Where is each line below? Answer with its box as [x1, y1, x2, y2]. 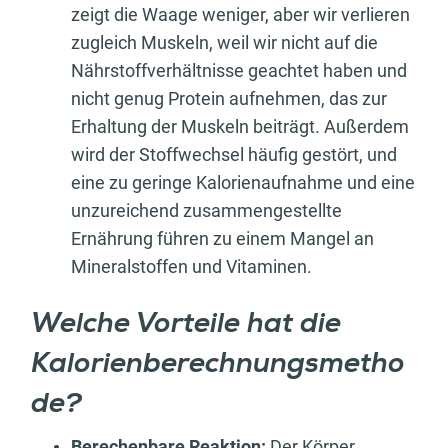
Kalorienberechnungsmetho [31, 350, 405, 379]
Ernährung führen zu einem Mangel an [71, 227, 374, 249]
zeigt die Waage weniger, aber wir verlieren [71, 3, 410, 25]
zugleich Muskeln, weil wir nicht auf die [71, 31, 378, 53]
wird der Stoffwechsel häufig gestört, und [71, 143, 397, 165]
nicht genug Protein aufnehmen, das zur [71, 87, 387, 109]
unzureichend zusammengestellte [71, 199, 342, 221]
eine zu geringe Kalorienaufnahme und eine [71, 171, 415, 193]
